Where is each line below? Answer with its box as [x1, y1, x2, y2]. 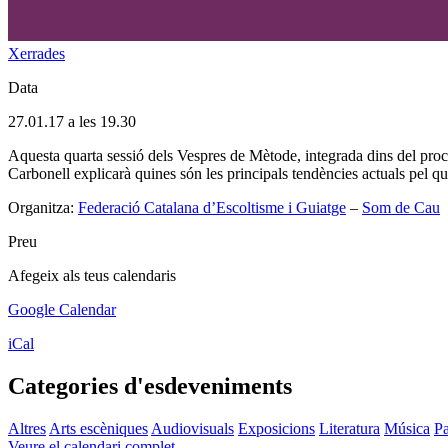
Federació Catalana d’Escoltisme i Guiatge [78, 198, 346, 216]
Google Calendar [8, 300, 116, 318]
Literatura [319, 419, 380, 437]
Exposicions [238, 419, 315, 437]
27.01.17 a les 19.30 [8, 112, 136, 130]
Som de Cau [362, 198, 440, 216]
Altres [8, 419, 46, 437]
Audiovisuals [151, 419, 234, 437]
